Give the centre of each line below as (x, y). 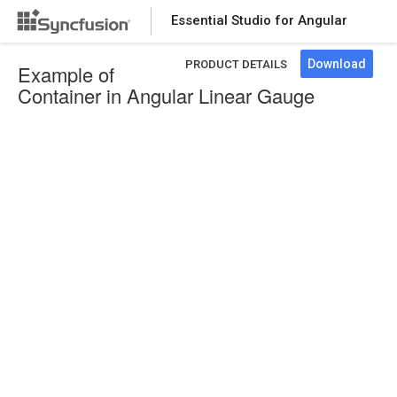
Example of (66, 74)
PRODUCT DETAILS (236, 64)
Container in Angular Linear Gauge (166, 95)
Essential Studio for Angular (259, 20)
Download (337, 64)
